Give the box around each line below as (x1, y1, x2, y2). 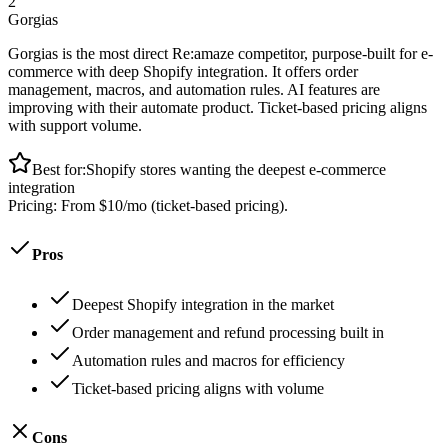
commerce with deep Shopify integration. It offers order (8, 63, 358, 81)
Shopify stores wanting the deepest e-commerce (86, 161, 386, 179)
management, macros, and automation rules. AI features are (8, 81, 380, 99)
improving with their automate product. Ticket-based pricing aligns (8, 99, 427, 117)
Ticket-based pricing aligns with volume (72, 379, 324, 397)
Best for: (32, 161, 86, 179)
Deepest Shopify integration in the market (72, 295, 334, 313)
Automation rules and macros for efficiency (72, 351, 345, 369)
